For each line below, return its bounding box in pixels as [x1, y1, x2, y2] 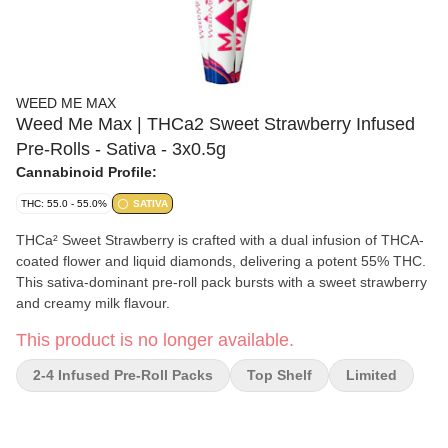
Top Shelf [247, 367, 312, 383]
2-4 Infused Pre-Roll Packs [33, 367, 213, 383]
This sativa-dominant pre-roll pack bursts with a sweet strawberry [16, 274, 427, 290]
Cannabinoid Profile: [16, 164, 157, 180]
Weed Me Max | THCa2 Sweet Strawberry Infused [16, 114, 415, 134]
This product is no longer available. [16, 330, 294, 350]
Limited [346, 367, 397, 383]
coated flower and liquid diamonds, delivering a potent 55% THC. [16, 253, 426, 269]
